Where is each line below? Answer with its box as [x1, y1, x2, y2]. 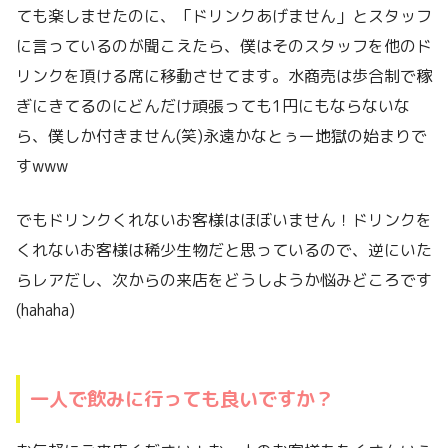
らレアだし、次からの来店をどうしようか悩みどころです [16, 268, 432, 291]
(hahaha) [16, 298, 75, 321]
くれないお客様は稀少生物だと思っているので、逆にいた [16, 238, 432, 261]
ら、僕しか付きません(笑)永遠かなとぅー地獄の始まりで [16, 124, 427, 147]
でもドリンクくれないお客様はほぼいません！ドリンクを [16, 208, 432, 231]
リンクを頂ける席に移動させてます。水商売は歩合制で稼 [16, 64, 432, 87]
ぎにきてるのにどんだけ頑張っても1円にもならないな [16, 94, 410, 117]
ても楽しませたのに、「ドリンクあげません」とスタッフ [16, 4, 432, 27]
